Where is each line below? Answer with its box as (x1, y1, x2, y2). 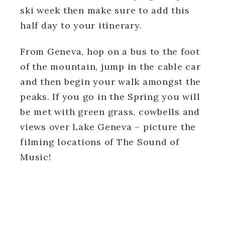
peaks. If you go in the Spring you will (20, 90, 200, 102)
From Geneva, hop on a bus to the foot (20, 45, 200, 57)
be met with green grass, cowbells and (20, 105, 200, 118)
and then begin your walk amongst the (20, 75, 201, 87)
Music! (20, 151, 51, 163)
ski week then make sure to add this (20, 4, 190, 16)
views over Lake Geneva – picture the (20, 121, 196, 133)
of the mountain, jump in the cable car (20, 60, 201, 72)
